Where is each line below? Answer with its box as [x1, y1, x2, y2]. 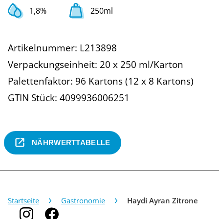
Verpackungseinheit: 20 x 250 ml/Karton [8, 58, 183, 71]
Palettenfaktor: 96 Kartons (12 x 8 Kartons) [8, 74, 194, 88]
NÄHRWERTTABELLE [32, 138, 110, 147]
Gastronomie [61, 195, 105, 205]
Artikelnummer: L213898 [8, 41, 117, 54]
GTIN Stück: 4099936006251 [8, 91, 130, 104]
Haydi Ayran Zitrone [127, 195, 198, 205]
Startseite [8, 195, 39, 205]
